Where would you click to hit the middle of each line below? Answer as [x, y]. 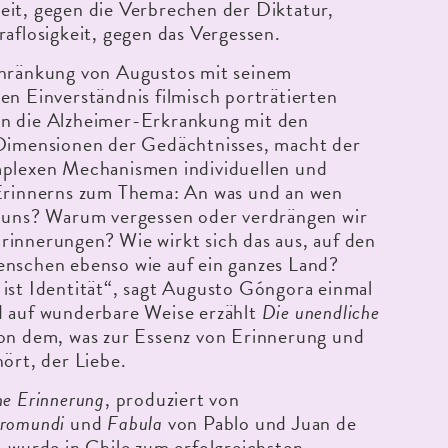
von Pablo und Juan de [260, 423]
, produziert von [172, 399]
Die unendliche [320, 312]
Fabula [135, 423]
